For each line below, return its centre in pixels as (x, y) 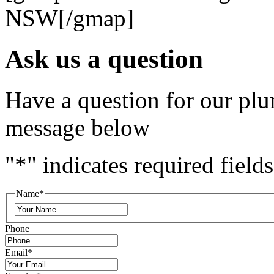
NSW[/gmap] (69, 18)
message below (77, 128)
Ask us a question (104, 59)
